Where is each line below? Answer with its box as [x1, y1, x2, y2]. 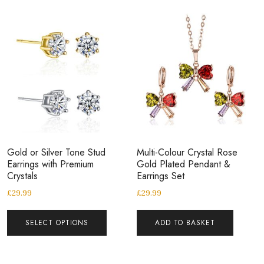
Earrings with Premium [7, 157, 94, 171]
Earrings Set [137, 169, 185, 183]
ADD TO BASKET [155, 217, 216, 229]
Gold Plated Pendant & [137, 157, 231, 171]
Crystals [7, 169, 38, 183]
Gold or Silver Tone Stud [7, 146, 105, 160]
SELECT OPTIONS [25, 217, 88, 229]
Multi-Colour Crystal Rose [137, 146, 238, 160]
